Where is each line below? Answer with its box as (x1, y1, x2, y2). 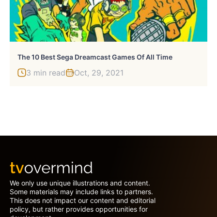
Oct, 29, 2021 (74, 67, 124, 77)
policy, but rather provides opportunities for (10, 204, 148, 213)
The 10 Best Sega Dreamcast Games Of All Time (17, 52, 172, 61)
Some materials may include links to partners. (10, 187, 153, 196)
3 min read (26, 67, 65, 77)
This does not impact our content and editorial (10, 196, 155, 204)
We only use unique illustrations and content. (10, 178, 150, 187)
